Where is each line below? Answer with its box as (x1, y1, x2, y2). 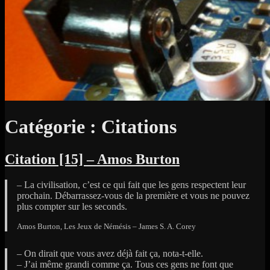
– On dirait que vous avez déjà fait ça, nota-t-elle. (17, 248, 203, 259)
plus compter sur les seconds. (17, 201, 127, 212)
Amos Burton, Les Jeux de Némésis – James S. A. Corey (17, 221, 196, 231)
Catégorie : (5, 116, 101, 138)
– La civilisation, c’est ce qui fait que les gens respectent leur (17, 179, 246, 190)
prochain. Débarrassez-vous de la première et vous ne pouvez (17, 190, 250, 201)
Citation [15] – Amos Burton (5, 151, 180, 167)
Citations (101, 116, 177, 138)
